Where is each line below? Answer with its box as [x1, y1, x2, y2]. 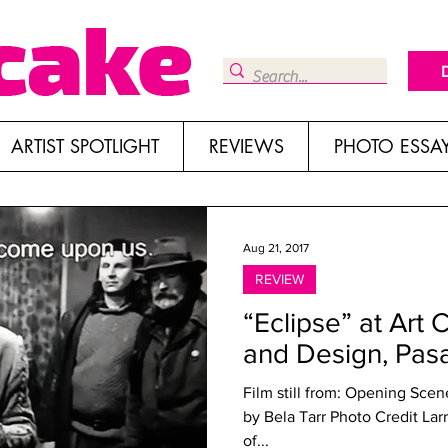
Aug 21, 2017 [243, 241, 309, 255]
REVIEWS [208, 134, 284, 158]
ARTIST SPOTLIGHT [10, 134, 159, 158]
